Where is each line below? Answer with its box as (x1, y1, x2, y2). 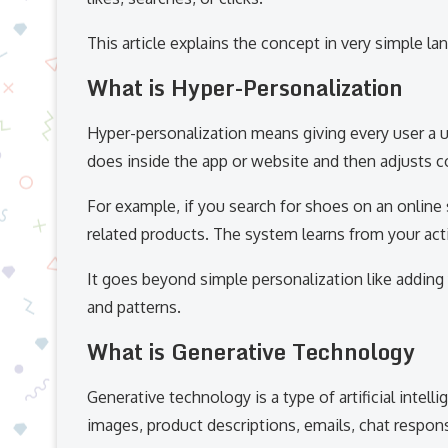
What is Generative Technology (87, 333, 415, 369)
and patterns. (87, 296, 181, 317)
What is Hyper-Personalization (87, 69, 403, 105)
